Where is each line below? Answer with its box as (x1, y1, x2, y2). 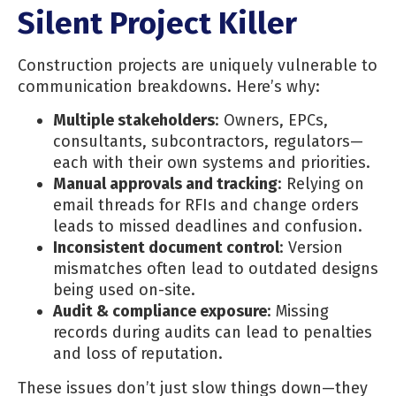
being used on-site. (53, 279, 195, 300)
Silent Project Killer (18, 4, 297, 42)
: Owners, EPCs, (215, 110, 328, 130)
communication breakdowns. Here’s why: (18, 76, 320, 96)
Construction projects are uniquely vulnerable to (18, 55, 377, 75)
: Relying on (278, 173, 364, 194)
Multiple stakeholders (53, 110, 215, 130)
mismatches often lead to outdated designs (53, 258, 378, 278)
